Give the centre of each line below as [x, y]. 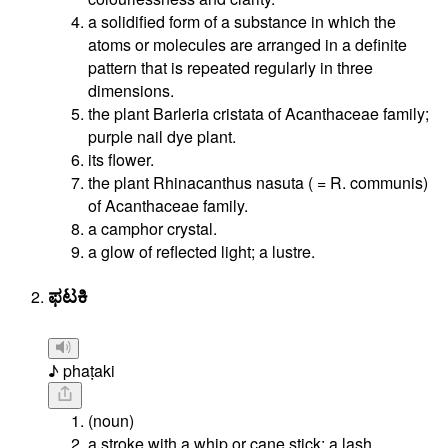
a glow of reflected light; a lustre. [201, 252]
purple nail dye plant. [162, 137]
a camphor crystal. [152, 229]
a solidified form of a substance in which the [242, 22]
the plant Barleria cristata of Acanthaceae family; [258, 114]
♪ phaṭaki [81, 370]
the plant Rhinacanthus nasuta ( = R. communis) [258, 183]
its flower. [121, 160]
